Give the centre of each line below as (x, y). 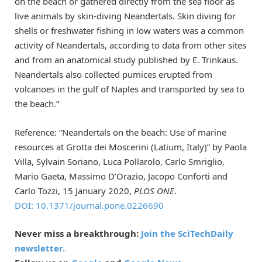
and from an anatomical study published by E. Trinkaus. (126, 60)
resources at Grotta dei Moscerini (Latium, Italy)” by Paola (131, 146)
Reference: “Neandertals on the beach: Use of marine (120, 132)
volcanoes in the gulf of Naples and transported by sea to (130, 89)
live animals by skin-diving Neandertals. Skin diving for (125, 16)
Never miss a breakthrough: (78, 233)
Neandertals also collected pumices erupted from (113, 75)
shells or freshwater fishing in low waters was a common (129, 31)
